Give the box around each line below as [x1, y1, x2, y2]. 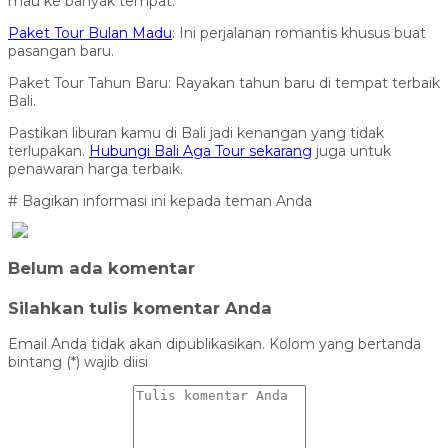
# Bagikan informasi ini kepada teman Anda [8, 192, 312, 210]
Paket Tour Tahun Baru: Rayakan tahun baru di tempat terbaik [8, 74, 440, 92]
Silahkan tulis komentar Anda [8, 298, 272, 319]
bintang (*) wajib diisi [8, 352, 148, 371]
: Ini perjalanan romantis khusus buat [172, 24, 426, 42]
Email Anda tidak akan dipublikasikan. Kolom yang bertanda [8, 334, 421, 353]
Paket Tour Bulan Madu [8, 24, 172, 42]
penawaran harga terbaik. [8, 160, 183, 178]
